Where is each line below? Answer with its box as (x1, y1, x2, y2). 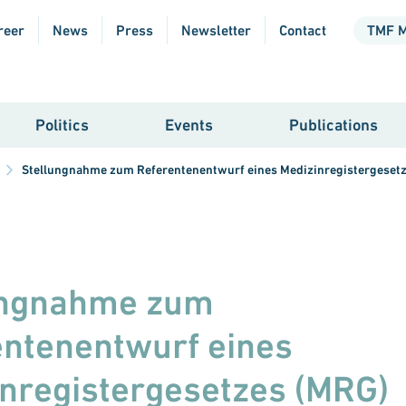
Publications (289, 114, 378, 134)
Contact (279, 22, 326, 39)
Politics (35, 114, 89, 134)
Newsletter (181, 22, 251, 39)
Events (165, 114, 213, 134)
